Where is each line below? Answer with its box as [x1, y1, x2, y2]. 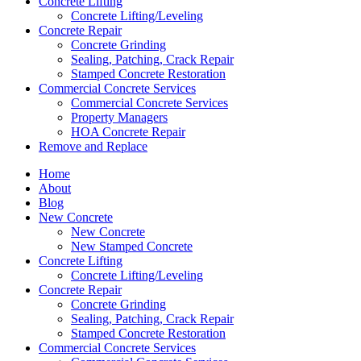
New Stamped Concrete [71, 239, 193, 253]
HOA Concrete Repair [71, 125, 185, 139]
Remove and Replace [39, 139, 147, 153]
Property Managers [71, 110, 168, 124]
